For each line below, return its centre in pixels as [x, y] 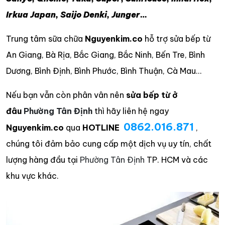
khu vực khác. [32, 176]
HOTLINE [103, 127]
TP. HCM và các [176, 159]
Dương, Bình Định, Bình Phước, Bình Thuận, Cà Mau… [104, 71]
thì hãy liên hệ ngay [131, 111]
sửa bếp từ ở [152, 95]
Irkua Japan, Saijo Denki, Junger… [77, 14]
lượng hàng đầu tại [43, 159]
